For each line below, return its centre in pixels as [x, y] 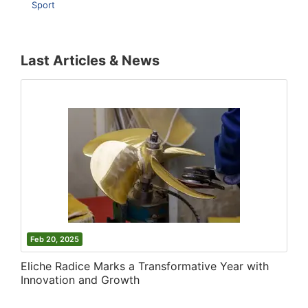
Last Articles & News [90, 60]
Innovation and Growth [80, 279]
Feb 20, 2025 [55, 239]
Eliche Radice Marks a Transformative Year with [145, 266]
